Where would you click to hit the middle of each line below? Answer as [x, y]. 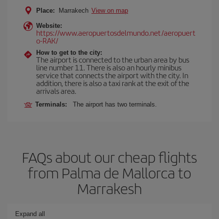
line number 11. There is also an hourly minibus [109, 67]
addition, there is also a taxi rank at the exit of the [113, 83]
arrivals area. [56, 91]
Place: [45, 11]
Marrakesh [109, 188]
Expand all [30, 214]
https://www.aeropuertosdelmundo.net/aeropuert [116, 33]
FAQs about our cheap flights [109, 157]
